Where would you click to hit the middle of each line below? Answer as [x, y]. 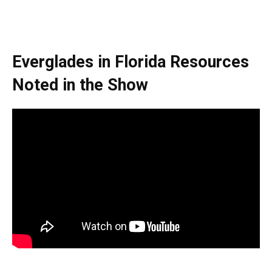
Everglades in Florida [89, 62]
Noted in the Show [80, 85]
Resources [209, 62]
